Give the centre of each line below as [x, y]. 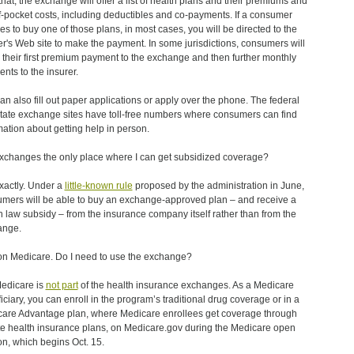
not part [62, 285]
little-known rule [98, 186]
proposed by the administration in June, [218, 186]
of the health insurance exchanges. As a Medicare [186, 285]
